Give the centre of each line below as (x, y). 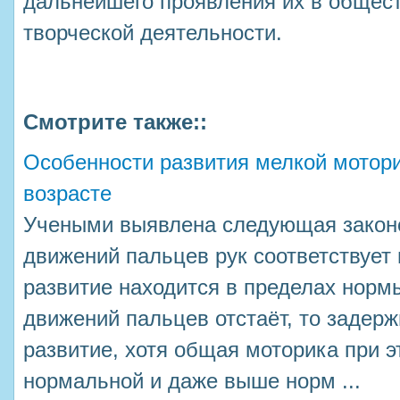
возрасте (67, 194)
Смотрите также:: (115, 122)
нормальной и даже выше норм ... (192, 381)
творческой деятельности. (156, 33)
